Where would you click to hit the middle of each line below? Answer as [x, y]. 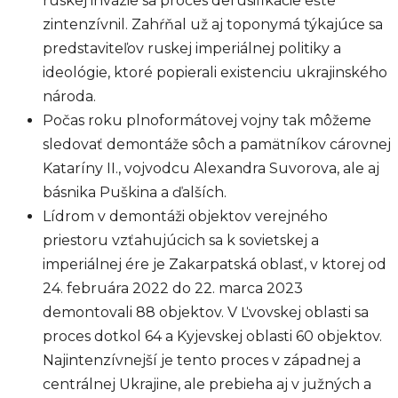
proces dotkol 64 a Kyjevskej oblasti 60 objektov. [212, 336]
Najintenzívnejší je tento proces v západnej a [202, 360]
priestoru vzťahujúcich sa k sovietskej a [181, 240]
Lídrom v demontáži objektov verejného [185, 216]
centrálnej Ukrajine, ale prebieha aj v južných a [207, 384]
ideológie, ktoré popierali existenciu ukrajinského [215, 72]
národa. [69, 96]
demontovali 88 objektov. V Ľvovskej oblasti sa [206, 312]
